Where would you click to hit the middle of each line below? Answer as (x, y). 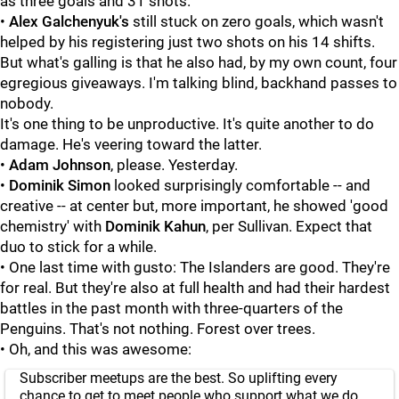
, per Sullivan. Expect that (289, 226)
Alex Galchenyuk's (69, 21)
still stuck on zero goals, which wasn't (256, 21)
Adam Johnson (60, 165)
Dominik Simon (60, 185)
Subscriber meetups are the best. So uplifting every (179, 378)
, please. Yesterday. (174, 165)
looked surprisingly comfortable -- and (240, 185)
